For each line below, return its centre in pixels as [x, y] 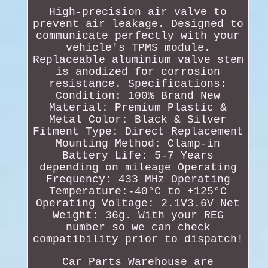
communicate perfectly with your [138, 36]
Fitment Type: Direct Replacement [138, 132]
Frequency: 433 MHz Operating [138, 180]
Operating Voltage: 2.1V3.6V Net [138, 204]
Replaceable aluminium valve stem [138, 60]
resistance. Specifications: [138, 84]
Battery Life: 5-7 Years [138, 156]
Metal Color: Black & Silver [138, 120]
